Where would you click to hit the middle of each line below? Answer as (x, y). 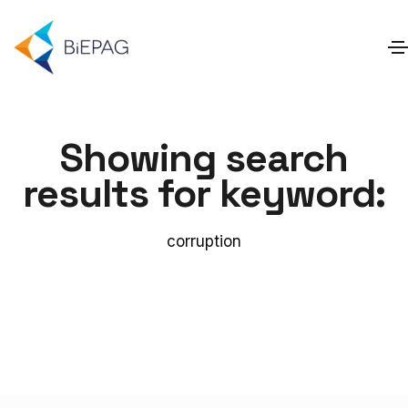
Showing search (204, 158)
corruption (204, 242)
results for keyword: (204, 194)
